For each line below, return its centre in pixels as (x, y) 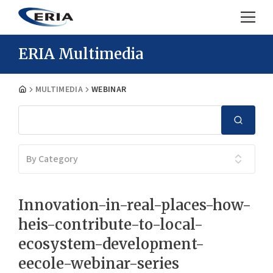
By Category (52, 159)
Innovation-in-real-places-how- (134, 205)
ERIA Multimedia (80, 54)
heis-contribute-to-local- (110, 225)
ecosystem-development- (111, 244)
